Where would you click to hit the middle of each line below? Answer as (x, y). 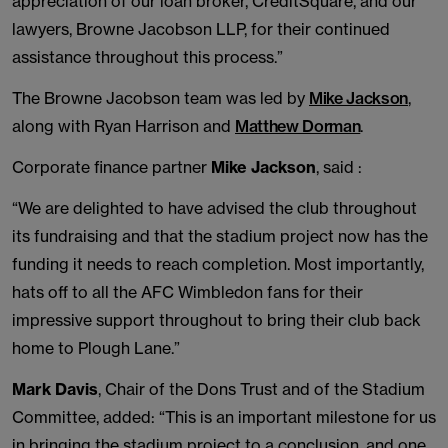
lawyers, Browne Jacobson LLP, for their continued (201, 29)
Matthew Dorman (298, 126)
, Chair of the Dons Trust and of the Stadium (261, 389)
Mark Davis (55, 389)
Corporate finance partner (111, 167)
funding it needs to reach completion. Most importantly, (218, 264)
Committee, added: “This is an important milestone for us (224, 417)
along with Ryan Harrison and (123, 126)
